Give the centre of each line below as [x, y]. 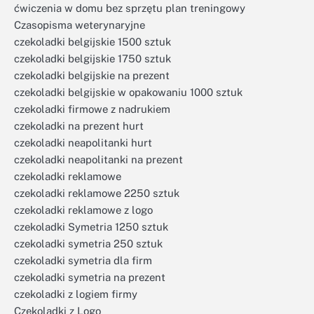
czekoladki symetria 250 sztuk [88, 244]
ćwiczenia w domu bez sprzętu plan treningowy [130, 8]
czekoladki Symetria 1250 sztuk [91, 227]
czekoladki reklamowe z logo [83, 210]
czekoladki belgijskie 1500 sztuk [93, 42]
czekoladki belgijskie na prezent [92, 75]
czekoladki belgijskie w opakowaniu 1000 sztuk [128, 92]
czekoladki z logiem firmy [76, 294]
